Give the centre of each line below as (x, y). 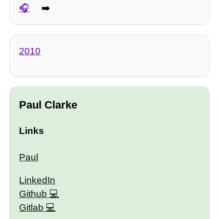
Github (33, 194)
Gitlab (32, 208)
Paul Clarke (48, 105)
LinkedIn (37, 180)
